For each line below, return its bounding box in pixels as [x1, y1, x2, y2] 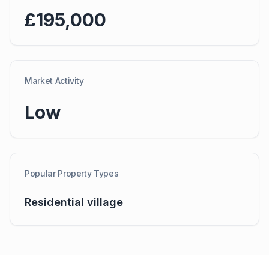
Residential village [25, 196, 123, 208]
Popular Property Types [25, 168, 119, 178]
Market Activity [25, 76, 84, 86]
